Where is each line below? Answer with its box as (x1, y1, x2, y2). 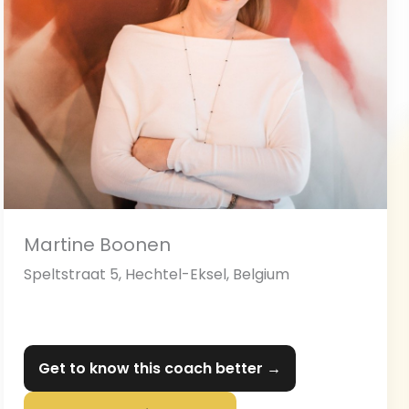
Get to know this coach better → (38, 358, 281, 380)
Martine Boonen (24, 232, 171, 258)
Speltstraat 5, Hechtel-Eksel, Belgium (24, 264, 289, 286)
